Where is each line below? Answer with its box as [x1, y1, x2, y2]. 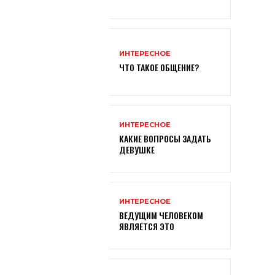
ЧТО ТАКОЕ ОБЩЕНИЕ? [118, 61, 199, 74]
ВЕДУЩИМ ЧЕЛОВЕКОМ [118, 209, 203, 222]
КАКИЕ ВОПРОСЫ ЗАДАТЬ [118, 132, 211, 145]
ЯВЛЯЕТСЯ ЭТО [118, 220, 174, 233]
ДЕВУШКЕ [118, 143, 155, 157]
